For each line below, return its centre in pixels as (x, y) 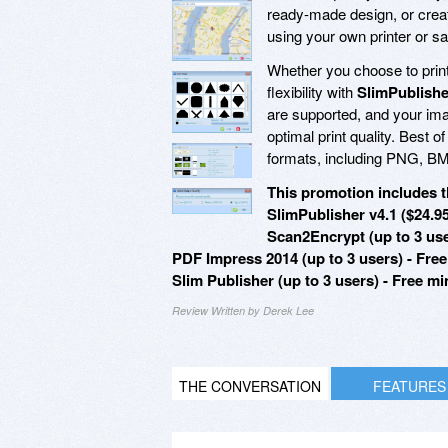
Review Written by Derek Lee (243, 310)
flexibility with (312, 91)
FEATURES (409, 385)
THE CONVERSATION (250, 385)
